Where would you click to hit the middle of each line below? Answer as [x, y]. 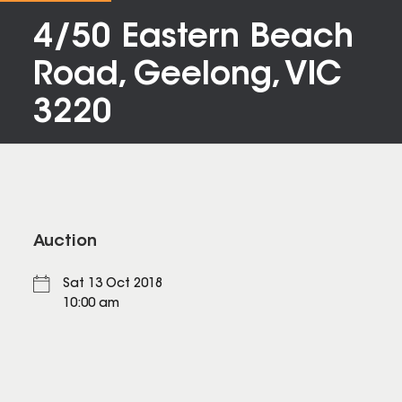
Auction [65, 242]
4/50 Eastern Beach [193, 39]
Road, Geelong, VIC [188, 76]
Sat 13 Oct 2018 [113, 285]
